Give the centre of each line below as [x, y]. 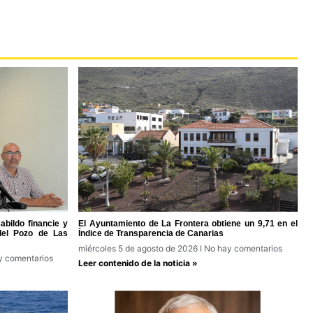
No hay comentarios [242, 249]
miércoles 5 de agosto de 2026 [139, 249]
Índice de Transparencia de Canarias [151, 234]
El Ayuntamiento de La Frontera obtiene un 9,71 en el [188, 224]
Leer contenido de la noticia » [138, 263]
